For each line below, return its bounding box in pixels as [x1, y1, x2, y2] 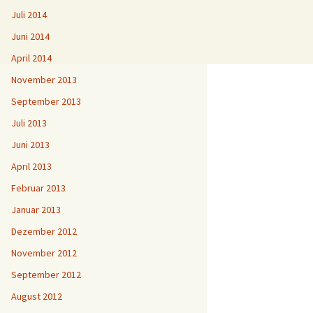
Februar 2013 [11, 182, 66, 194]
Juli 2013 [11, 117, 47, 129]
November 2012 [11, 247, 77, 259]
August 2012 [11, 290, 62, 303]
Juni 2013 [11, 138, 50, 151]
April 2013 [11, 160, 52, 173]
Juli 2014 [11, 8, 47, 21]
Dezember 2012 [11, 225, 77, 238]
